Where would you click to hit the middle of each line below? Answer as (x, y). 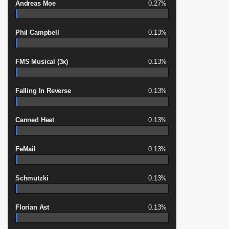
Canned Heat (35, 120)
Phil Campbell (37, 32)
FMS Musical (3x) (42, 62)
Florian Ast (32, 207)
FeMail (26, 149)
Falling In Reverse (43, 91)
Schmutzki (32, 178)
